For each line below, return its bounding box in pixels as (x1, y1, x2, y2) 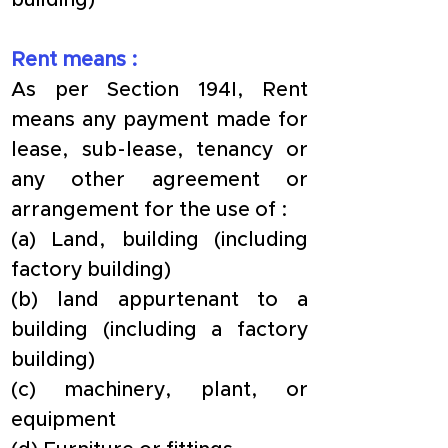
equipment (11, 410, 116, 430)
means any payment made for (11, 110, 308, 130)
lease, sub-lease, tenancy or (11, 140, 308, 160)
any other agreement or (11, 170, 308, 190)
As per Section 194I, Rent (11, 80, 308, 100)
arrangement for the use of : (11, 200, 288, 220)
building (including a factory (11, 320, 308, 340)
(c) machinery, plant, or (11, 380, 308, 400)
